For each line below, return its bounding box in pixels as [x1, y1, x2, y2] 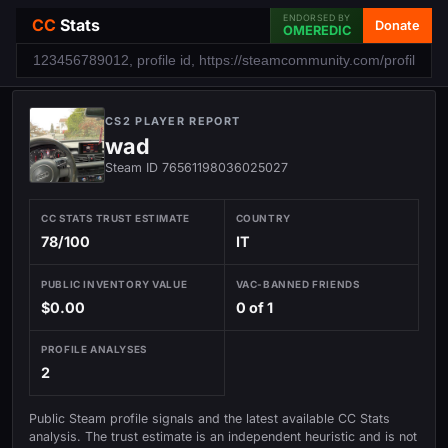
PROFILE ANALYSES [41, 342, 147, 355]
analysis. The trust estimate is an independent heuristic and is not [29, 428, 417, 444]
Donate [375, 17, 420, 33]
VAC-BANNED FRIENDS [235, 277, 360, 290]
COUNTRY [235, 212, 291, 225]
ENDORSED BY [283, 12, 351, 23]
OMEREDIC [283, 23, 351, 38]
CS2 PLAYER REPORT [105, 114, 241, 128]
